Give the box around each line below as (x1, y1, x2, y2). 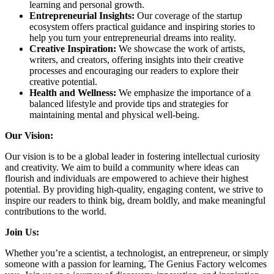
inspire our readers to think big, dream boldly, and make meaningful (5, 194, 265, 206)
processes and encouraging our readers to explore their (29, 65, 239, 76)
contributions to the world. (5, 206, 106, 217)
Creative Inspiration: (29, 43, 116, 54)
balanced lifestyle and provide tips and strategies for (29, 98, 228, 109)
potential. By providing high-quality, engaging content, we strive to (5, 183, 263, 194)
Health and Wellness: (29, 87, 116, 98)
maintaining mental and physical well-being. (29, 109, 199, 120)
